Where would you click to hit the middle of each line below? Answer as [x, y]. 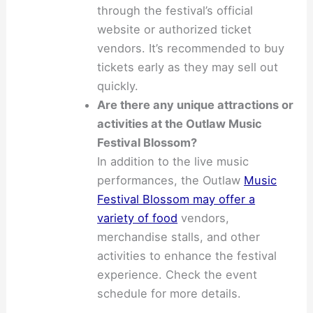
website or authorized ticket [175, 29]
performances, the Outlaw [171, 180]
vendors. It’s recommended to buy [191, 48]
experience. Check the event [177, 274]
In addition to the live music [173, 161]
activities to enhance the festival [187, 255]
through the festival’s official [175, 10]
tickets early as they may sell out [188, 67]
